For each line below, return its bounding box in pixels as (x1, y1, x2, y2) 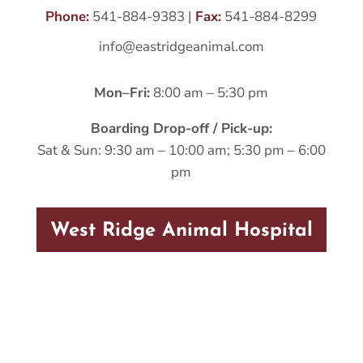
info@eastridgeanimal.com (98, 37, 264, 57)
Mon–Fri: (94, 83, 151, 103)
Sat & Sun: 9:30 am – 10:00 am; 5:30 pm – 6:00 (36, 141, 326, 160)
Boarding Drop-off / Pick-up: (90, 119, 272, 139)
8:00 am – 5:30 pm (150, 83, 269, 103)
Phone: (45, 7, 90, 27)
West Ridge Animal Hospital (49, 221, 313, 241)
